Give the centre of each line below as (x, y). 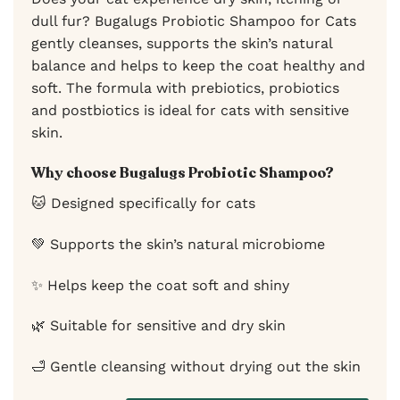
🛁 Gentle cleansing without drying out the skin (196, 367)
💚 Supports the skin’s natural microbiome (178, 244)
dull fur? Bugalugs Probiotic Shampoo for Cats (194, 21)
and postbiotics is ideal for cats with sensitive (190, 111)
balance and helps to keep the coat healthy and (198, 66)
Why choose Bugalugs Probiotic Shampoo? (183, 174)
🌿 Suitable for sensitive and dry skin (158, 326)
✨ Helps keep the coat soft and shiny (160, 285)
